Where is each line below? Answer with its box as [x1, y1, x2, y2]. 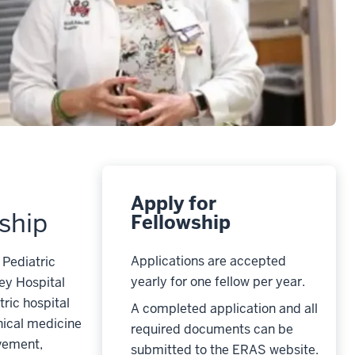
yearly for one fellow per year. [130, 273, 305, 291]
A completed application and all [130, 300, 318, 318]
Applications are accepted [130, 253, 286, 270]
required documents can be [130, 321, 293, 338]
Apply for [130, 191, 216, 216]
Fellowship [130, 210, 231, 235]
